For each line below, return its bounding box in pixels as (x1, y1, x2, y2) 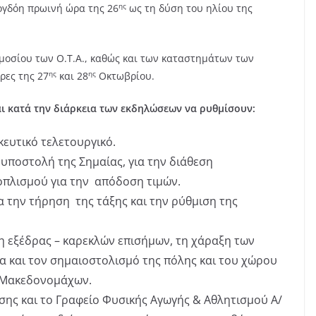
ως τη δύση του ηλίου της (126, 1, 253, 16)
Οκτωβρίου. (96, 69, 154, 83)
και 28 (56, 69, 88, 83)
